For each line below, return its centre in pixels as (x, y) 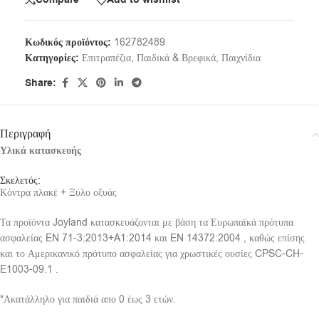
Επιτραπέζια (106, 58)
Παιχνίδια (241, 58)
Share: (41, 83)
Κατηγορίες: (52, 58)
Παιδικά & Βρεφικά (176, 58)
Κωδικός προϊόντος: (69, 42)
